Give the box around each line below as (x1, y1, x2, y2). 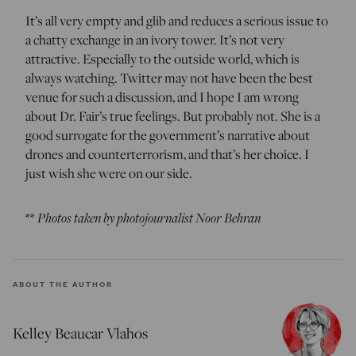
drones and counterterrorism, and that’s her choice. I (25, 144, 309, 164)
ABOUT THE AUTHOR (13, 277, 113, 289)
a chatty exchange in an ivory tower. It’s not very (25, 29, 284, 49)
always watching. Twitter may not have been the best (25, 68, 313, 87)
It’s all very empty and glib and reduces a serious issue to (25, 10, 328, 30)
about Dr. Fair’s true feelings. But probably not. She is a (25, 106, 320, 126)
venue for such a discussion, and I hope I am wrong (25, 87, 299, 106)
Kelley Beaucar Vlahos (13, 322, 148, 343)
